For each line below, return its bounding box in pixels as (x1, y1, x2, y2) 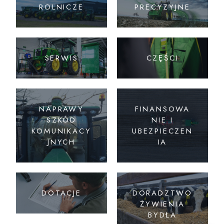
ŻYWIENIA (140, 198, 185, 209)
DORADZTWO (132, 187, 193, 198)
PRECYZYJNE (134, 1, 190, 12)
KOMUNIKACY (31, 125, 91, 136)
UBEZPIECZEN (132, 125, 193, 136)
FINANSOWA (134, 103, 190, 114)
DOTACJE (41, 187, 81, 198)
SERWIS (44, 52, 78, 63)
